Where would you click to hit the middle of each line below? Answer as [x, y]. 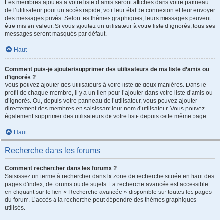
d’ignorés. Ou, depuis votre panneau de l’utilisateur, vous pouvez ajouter [101, 101]
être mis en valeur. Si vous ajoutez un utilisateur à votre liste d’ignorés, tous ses [110, 26]
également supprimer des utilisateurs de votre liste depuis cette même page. [106, 116]
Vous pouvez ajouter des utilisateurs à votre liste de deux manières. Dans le [106, 85]
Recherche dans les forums [53, 151]
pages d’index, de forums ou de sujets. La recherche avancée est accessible [107, 184]
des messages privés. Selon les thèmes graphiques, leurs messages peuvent [108, 18]
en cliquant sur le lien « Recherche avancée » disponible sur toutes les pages [108, 192]
